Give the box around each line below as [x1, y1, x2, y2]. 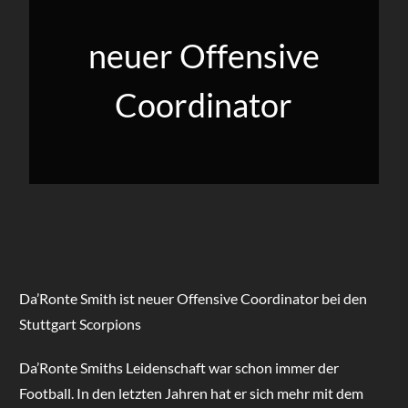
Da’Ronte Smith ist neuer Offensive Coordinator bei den [18, 289, 367, 307]
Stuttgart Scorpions [18, 314, 141, 332]
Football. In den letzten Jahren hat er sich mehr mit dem [18, 383, 363, 402]
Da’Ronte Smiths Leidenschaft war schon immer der [18, 358, 339, 376]
